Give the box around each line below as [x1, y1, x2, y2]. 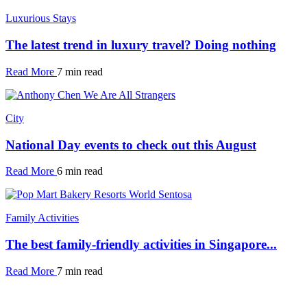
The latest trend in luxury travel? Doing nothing [5, 38, 276, 53]
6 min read [57, 165, 103, 177]
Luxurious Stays [5, 12, 76, 25]
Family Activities [5, 212, 79, 224]
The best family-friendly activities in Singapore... [5, 236, 277, 251]
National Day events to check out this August [5, 137, 256, 152]
